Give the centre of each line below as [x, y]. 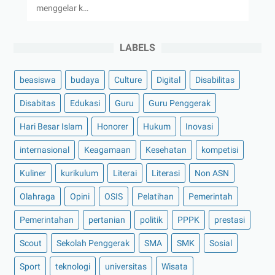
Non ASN [212, 173]
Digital [168, 79]
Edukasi [85, 103]
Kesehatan [166, 149]
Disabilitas [215, 79]
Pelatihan [156, 196]
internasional [45, 149]
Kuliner [33, 173]
